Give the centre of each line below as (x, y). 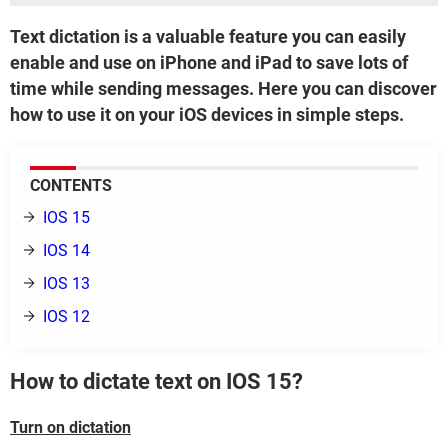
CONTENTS (71, 185)
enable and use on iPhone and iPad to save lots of (209, 62)
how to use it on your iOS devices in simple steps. (207, 114)
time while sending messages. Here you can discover (223, 88)
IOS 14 (66, 250)
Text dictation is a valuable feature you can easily (208, 36)
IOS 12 (66, 316)
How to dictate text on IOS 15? (156, 382)
